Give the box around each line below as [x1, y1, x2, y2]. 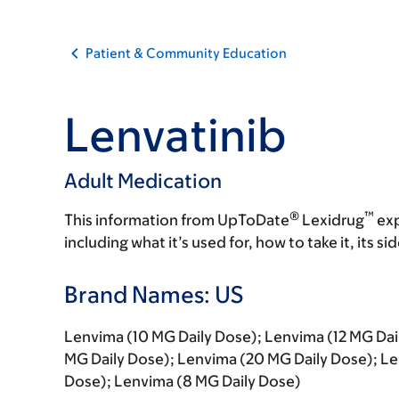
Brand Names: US [64, 281, 243, 307]
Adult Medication [64, 169, 222, 192]
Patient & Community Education [85, 45, 287, 61]
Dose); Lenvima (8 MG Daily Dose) [64, 372, 301, 390]
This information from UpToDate [64, 211, 289, 229]
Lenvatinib [64, 108, 287, 161]
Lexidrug [299, 211, 364, 229]
